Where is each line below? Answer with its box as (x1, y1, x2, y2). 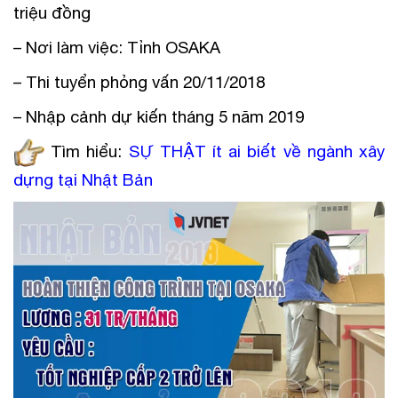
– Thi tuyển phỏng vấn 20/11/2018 (13, 71, 265, 92)
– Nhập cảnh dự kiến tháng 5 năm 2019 (13, 106, 304, 126)
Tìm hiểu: (44, 140, 129, 161)
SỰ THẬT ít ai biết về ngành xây (128, 140, 386, 161)
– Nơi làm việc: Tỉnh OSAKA (13, 36, 220, 57)
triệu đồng (13, 2, 91, 22)
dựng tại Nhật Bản (13, 170, 157, 190)
